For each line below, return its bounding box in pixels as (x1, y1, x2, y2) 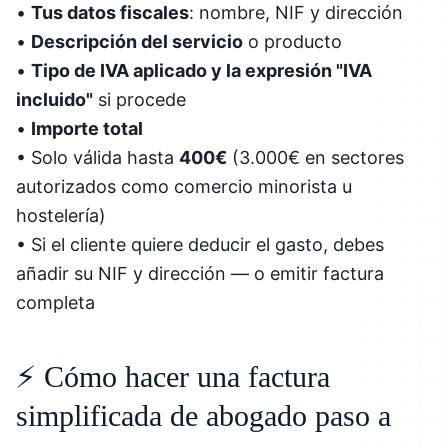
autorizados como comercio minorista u (16, 175, 352, 197)
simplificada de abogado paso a (16, 398, 391, 432)
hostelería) (16, 204, 106, 226)
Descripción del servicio (31, 30, 243, 52)
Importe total (31, 117, 143, 139)
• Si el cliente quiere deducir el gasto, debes (16, 233, 384, 255)
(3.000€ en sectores (227, 146, 404, 168)
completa (16, 291, 95, 313)
